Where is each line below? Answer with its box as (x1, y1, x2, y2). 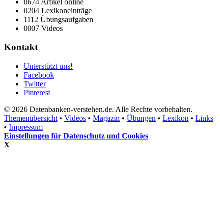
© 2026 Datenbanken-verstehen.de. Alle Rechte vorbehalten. (4, 105, 192, 114)
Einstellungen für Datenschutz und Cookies (4, 132, 148, 140)
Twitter (24, 80, 46, 88)
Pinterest (24, 88, 50, 97)
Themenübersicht (4, 114, 57, 123)
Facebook (24, 71, 54, 80)
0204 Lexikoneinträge (24, 6, 92, 15)
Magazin (93, 114, 120, 123)
